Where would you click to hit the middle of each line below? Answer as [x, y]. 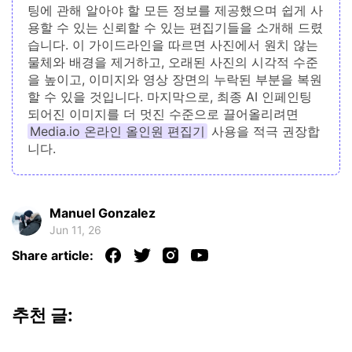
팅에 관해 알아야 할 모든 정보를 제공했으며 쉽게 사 [176, 10]
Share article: [53, 255]
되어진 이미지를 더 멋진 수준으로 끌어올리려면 [163, 114]
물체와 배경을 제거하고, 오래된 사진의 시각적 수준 [173, 62]
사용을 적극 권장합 [264, 131]
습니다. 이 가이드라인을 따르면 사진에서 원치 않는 [173, 44]
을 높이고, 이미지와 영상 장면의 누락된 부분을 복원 [175, 79]
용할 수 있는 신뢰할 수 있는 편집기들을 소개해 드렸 [176, 27]
